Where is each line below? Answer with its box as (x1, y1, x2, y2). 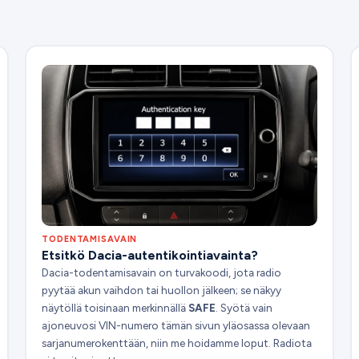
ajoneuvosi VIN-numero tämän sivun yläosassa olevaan (42, 318, 311, 332)
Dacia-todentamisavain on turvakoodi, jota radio (42, 265, 282, 279)
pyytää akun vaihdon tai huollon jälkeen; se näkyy (42, 283, 282, 296)
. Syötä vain (216, 301, 273, 314)
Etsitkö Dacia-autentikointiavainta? (42, 247, 259, 263)
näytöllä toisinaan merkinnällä (42, 301, 189, 314)
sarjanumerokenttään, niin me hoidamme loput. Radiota (42, 336, 313, 349)
